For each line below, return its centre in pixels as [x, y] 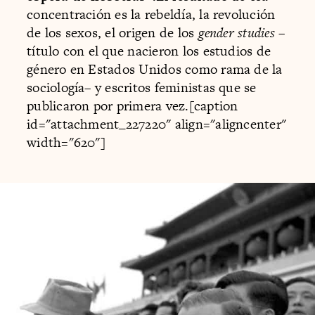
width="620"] [66, 143]
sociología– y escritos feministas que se [142, 88]
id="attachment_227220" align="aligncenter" [157, 124]
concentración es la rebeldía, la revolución [151, 15]
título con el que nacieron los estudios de [149, 51]
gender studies [238, 33]
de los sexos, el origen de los [112, 33]
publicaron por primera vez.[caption [133, 106]
